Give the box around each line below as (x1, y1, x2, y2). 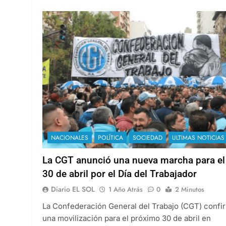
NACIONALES (51, 133, 88, 142)
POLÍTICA (98, 133, 123, 142)
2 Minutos (175, 184, 204, 194)
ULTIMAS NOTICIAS (172, 133, 224, 142)
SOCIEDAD (133, 133, 162, 142)
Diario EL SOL (51, 184, 95, 194)
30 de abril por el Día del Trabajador (42, 167, 197, 180)
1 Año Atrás (108, 184, 143, 194)
